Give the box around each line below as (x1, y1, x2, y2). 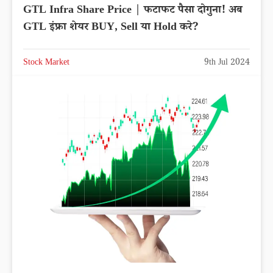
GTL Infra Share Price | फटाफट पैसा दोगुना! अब (23, 2, 243, 20)
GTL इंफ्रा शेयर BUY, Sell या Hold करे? (23, 19, 199, 37)
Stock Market (23, 57, 69, 71)
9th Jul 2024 (204, 57, 250, 71)
